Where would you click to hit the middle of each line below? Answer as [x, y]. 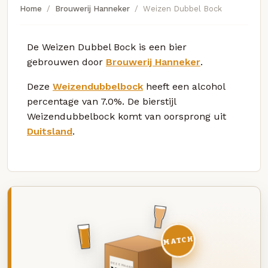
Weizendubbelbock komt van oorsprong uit [127, 116]
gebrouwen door [66, 62]
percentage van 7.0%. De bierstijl [101, 101]
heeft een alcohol [184, 86]
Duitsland [50, 131]
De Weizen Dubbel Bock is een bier [107, 47]
